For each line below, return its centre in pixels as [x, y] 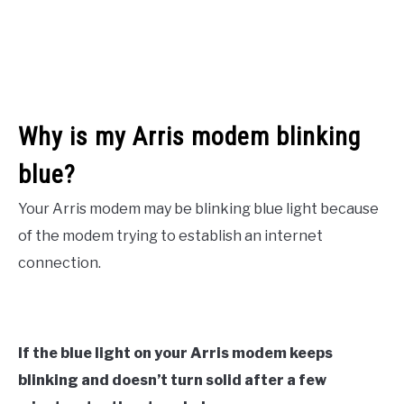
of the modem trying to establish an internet [170, 235]
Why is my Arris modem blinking [189, 136]
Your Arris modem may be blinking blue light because [198, 208]
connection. [60, 262]
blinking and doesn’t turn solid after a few [172, 380]
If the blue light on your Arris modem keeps [175, 353]
